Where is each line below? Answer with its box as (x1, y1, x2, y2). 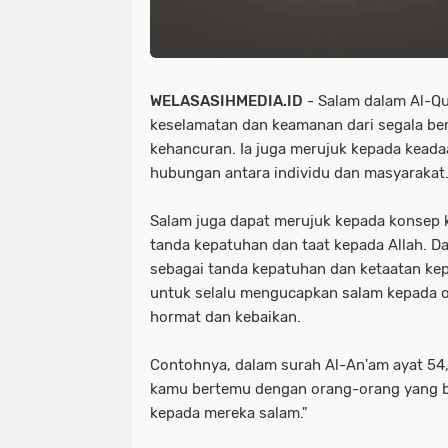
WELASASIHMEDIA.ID (150, 92, 303, 110)
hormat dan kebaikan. (150, 308, 301, 326)
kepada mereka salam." (150, 404, 308, 422)
